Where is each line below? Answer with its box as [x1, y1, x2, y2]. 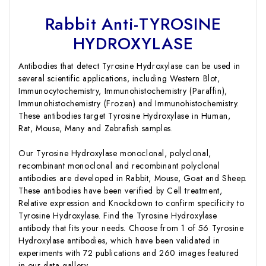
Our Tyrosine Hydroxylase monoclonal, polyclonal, [18, 147, 211, 160]
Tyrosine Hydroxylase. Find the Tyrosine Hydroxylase [18, 210, 217, 222]
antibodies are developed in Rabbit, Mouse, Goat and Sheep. [18, 172, 247, 185]
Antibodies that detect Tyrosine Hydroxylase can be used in [18, 60, 240, 72]
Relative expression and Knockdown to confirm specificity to [18, 197, 245, 210]
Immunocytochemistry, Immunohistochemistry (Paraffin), [18, 85, 227, 97]
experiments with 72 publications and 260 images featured [18, 247, 239, 259]
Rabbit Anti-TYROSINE [45, 12, 221, 37]
